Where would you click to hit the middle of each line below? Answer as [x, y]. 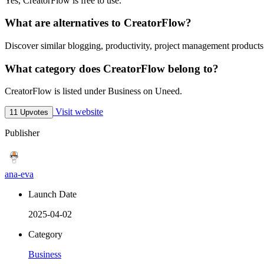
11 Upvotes [29, 113]
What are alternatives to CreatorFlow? [98, 23]
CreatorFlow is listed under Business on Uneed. [93, 91]
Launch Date [52, 194]
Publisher [22, 133]
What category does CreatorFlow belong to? [112, 68]
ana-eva [19, 174]
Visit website [78, 112]
